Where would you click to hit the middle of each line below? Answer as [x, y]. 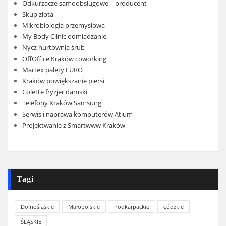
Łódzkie [173, 207]
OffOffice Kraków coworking [64, 58]
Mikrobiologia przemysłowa [63, 25]
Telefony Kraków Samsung [62, 103]
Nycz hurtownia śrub [53, 47]
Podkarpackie [131, 207]
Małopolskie [84, 207]
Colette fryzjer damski [54, 92]
